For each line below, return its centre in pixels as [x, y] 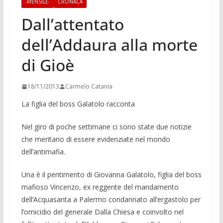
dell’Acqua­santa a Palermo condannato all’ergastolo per [111, 200]
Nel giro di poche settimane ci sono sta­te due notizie [106, 127]
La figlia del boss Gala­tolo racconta [78, 104]
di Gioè [48, 65]
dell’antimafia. [43, 152]
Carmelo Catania [89, 87]
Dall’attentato [72, 24]
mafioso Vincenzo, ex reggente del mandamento [100, 187]
